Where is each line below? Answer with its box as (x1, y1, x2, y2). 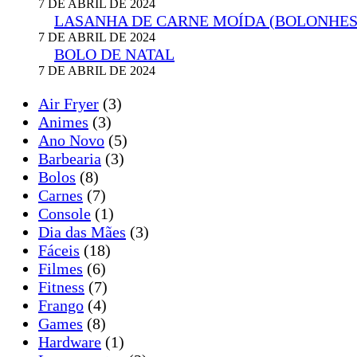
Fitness (38, 278, 84, 296)
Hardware (38, 333, 101, 351)
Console (38, 205, 91, 223)
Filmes (38, 260, 83, 278)
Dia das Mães (38, 223, 126, 241)
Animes (38, 113, 88, 131)
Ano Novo (38, 131, 104, 150)
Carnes (38, 186, 83, 205)
